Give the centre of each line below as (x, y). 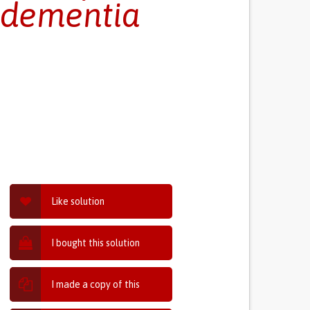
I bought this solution (96, 243)
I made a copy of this (96, 284)
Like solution (78, 201)
